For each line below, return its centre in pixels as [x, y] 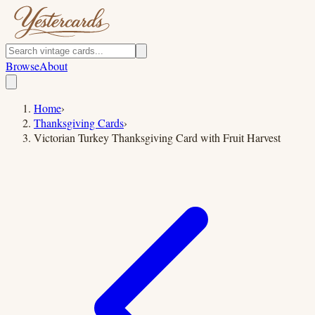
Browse [22, 66]
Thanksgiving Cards [79, 123]
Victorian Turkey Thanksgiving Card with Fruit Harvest [157, 137]
